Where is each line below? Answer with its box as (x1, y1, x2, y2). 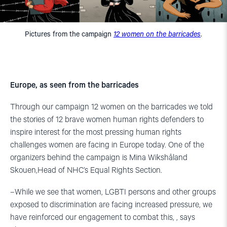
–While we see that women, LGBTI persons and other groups (10, 187, 216, 198)
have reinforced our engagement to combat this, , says (10, 213, 195, 223)
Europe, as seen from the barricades (10, 81, 139, 91)
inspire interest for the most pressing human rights (10, 128, 181, 138)
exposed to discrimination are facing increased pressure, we (10, 200, 212, 210)
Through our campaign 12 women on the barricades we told (10, 102, 213, 112)
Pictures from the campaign (25, 30, 113, 39)
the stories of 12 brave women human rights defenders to (10, 115, 204, 125)
